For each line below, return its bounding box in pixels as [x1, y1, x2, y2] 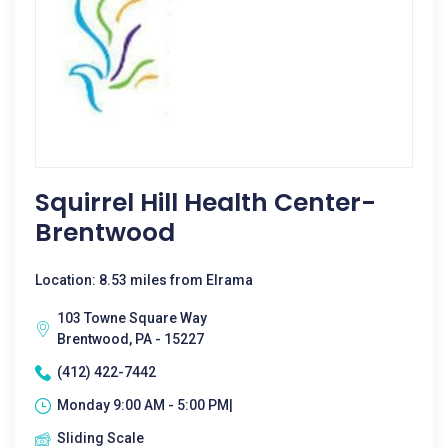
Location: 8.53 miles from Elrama [35, 272, 253, 288]
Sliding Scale [57, 430, 144, 446]
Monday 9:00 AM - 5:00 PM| [57, 397, 233, 413]
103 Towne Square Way [57, 310, 207, 326]
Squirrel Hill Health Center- [35, 185, 376, 220]
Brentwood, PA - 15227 [57, 331, 204, 347]
